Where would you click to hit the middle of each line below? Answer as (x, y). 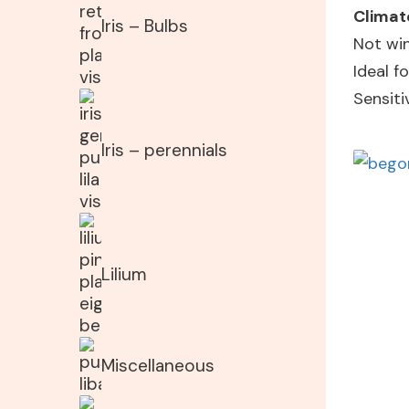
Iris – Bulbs (145, 26)
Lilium (124, 274)
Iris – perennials (164, 150)
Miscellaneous (158, 366)
